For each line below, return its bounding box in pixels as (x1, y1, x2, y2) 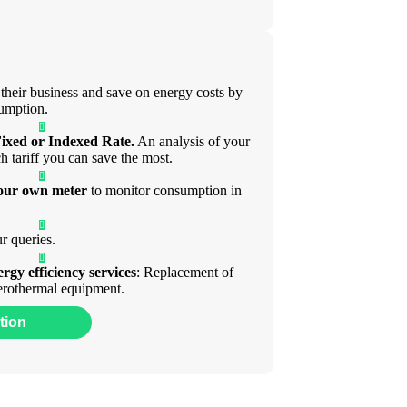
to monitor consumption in (87, 183, 242, 199)
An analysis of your (134, 134, 250, 150)
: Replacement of (136, 264, 233, 281)
